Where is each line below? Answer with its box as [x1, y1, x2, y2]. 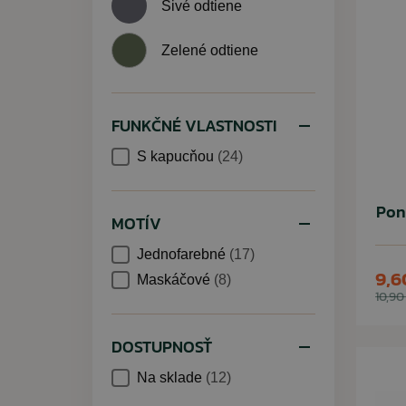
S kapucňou [137, 149, 217, 164]
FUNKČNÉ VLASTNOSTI [111, 113, 276, 138]
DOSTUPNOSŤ [111, 334, 212, 359]
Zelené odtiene [161, 42, 258, 58]
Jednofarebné [137, 246, 229, 262]
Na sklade [137, 370, 206, 385]
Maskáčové [137, 272, 214, 287]
